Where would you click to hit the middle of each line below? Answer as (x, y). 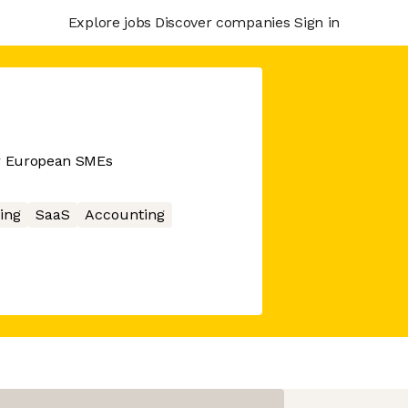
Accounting (124, 214)
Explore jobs (109, 22)
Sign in (317, 22)
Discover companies (222, 22)
